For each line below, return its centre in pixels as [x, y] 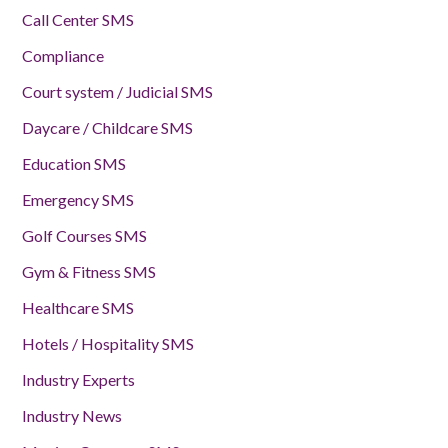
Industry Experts [78, 379]
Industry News [72, 415]
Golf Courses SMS [84, 235]
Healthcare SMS [78, 307]
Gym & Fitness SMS [89, 271]
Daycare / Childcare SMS [107, 127]
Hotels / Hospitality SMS [108, 343]
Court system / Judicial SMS [117, 91]
